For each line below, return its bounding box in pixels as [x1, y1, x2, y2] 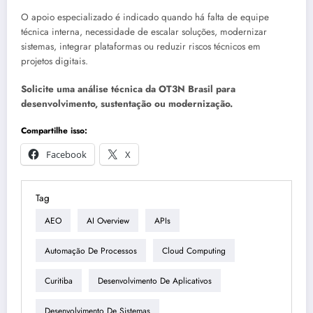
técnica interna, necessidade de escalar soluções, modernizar [21, 25, 267, 39]
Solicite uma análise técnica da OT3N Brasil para [21, 82, 235, 96]
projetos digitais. [21, 54, 88, 68]
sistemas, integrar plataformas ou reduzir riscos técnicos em [21, 40, 261, 54]
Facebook [46, 148, 87, 161]
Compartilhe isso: [21, 124, 87, 138]
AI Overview [87, 214, 129, 227]
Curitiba [45, 274, 73, 287]
